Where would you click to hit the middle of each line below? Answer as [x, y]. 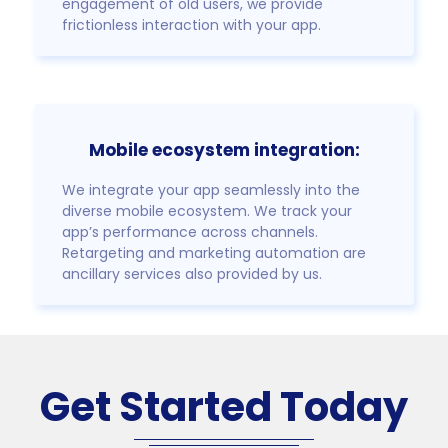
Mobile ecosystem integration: [224, 150]
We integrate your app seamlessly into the [211, 190]
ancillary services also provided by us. [192, 274]
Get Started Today [224, 407]
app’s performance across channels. [190, 232]
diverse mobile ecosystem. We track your [207, 211]
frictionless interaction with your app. [192, 25]
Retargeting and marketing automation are [214, 253]
